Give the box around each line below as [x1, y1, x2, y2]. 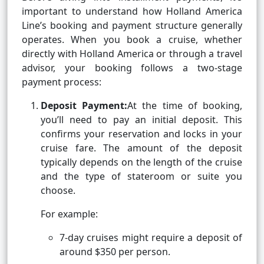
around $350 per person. [60, 245, 170, 259]
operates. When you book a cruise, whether [22, 33, 242, 47]
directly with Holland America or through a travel [22, 47, 242, 61]
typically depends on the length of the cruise [41, 156, 242, 169]
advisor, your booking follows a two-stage [22, 61, 242, 75]
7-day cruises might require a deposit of [60, 231, 242, 245]
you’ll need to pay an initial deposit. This [41, 113, 242, 127]
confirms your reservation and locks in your [41, 127, 242, 141]
